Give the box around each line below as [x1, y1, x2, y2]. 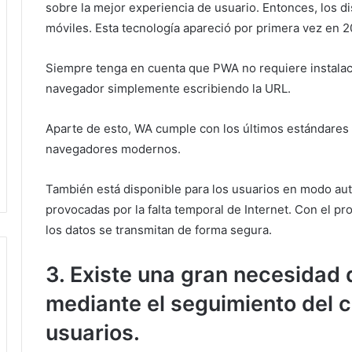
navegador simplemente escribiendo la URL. [46, 80, 291, 96]
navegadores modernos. [46, 141, 181, 156]
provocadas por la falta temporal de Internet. [46, 201, 295, 217]
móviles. [46, 20, 95, 35]
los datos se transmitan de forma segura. [46, 222, 272, 237]
